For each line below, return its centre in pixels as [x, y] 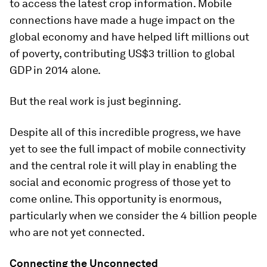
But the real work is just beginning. [95, 101]
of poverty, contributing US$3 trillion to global [122, 53]
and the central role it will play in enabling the [123, 165]
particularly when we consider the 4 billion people [133, 215]
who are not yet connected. [77, 232]
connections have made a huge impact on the [122, 20]
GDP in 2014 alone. [55, 70]
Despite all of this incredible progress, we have [125, 132]
